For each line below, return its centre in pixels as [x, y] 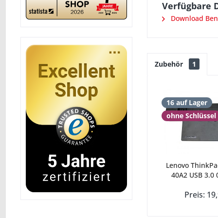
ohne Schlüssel [191, 116]
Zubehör [170, 64]
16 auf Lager [187, 102]
